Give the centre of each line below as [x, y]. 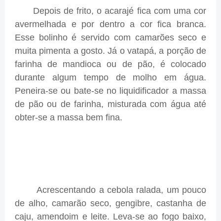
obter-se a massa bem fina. [70, 118]
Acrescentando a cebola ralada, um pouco [110, 190]
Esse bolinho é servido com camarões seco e [110, 38]
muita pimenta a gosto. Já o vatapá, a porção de [110, 51]
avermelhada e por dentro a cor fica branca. [110, 24]
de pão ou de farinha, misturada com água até [110, 104]
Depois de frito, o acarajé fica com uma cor [110, 11]
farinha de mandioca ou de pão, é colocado [110, 64]
